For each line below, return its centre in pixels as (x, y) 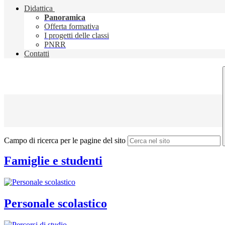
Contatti (37, 54)
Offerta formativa (72, 27)
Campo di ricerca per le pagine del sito (65, 141)
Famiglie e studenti (53, 161)
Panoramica (65, 18)
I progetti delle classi (77, 36)
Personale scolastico (55, 203)
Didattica (38, 9)
